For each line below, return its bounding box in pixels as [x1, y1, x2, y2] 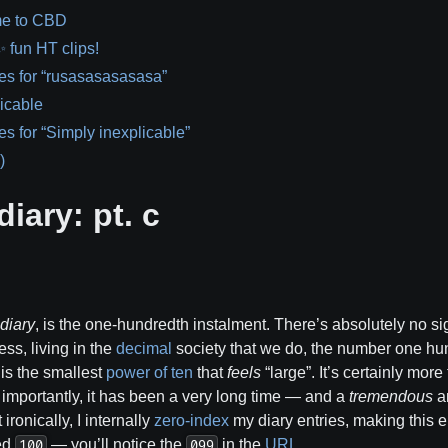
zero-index [154, 412, 229, 429]
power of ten [106, 364, 193, 381]
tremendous [349, 388, 433, 405]
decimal [116, 340, 172, 357]
